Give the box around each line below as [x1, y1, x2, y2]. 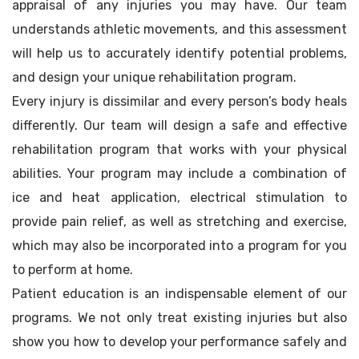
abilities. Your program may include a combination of [12, 166, 347, 182]
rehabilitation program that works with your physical [12, 142, 347, 158]
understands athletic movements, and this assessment [12, 22, 347, 38]
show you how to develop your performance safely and [12, 334, 347, 350]
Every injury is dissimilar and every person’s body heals [12, 94, 347, 110]
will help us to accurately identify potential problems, [12, 46, 347, 62]
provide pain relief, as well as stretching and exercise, [12, 214, 347, 230]
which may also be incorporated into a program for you [12, 238, 347, 254]
